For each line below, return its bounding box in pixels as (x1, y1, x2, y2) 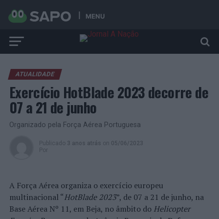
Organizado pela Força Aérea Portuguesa (9, 121, 141, 129)
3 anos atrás (66, 140, 101, 147)
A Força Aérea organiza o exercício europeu (9, 180, 163, 191)
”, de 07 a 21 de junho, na (116, 192, 204, 202)
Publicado (39, 140, 66, 147)
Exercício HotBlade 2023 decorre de (9, 82, 209, 102)
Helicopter (153, 203, 190, 214)
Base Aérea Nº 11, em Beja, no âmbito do (9, 203, 153, 214)
